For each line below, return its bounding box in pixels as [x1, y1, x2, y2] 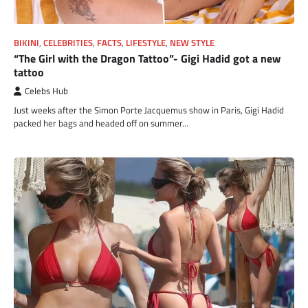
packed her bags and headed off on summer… [14, 116, 188, 131]
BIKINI [14, 36, 39, 50]
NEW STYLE [170, 36, 214, 50]
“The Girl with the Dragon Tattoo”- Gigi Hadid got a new [14, 50, 280, 67]
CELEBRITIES [43, 36, 93, 50]
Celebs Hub [25, 85, 68, 98]
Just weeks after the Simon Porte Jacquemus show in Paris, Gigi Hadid [14, 103, 284, 118]
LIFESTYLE [126, 36, 166, 50]
